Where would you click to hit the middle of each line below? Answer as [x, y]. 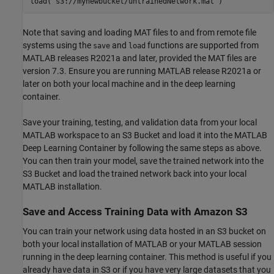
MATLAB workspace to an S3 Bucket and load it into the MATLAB [145, 135]
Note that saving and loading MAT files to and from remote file [139, 33]
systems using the [58, 46]
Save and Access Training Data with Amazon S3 [135, 212]
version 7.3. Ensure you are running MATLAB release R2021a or [142, 71]
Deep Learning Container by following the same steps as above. [142, 148]
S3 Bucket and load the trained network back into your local [135, 174]
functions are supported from [202, 46]
